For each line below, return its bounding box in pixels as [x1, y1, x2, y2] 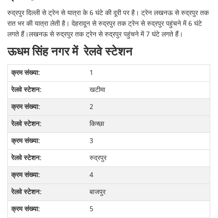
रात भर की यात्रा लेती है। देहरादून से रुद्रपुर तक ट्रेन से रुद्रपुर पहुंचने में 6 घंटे [7, 18, 202, 29]
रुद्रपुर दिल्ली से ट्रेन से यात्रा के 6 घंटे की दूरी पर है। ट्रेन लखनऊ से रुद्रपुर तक [7, 8, 209, 18]
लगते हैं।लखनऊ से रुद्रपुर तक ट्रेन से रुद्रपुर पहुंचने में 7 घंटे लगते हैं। [7, 29, 183, 39]
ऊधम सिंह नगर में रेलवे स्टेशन [7, 43, 133, 60]
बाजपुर [89, 187, 106, 197]
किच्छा [89, 119, 104, 129]
